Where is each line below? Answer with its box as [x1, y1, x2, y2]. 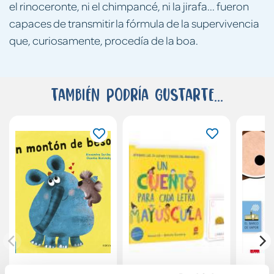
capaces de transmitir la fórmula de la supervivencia [9, 15, 259, 30]
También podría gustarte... [51, 84, 223, 105]
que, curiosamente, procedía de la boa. [9, 32, 198, 47]
